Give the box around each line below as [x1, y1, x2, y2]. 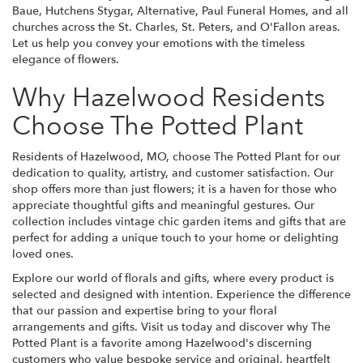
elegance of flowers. [12, 51, 119, 67]
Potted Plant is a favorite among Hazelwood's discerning [12, 335, 312, 351]
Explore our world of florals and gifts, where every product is [12, 270, 334, 286]
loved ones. [12, 246, 74, 262]
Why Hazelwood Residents [12, 79, 325, 116]
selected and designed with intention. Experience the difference [12, 286, 351, 302]
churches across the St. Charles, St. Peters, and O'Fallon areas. [12, 19, 340, 35]
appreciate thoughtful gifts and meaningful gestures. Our [12, 197, 314, 213]
